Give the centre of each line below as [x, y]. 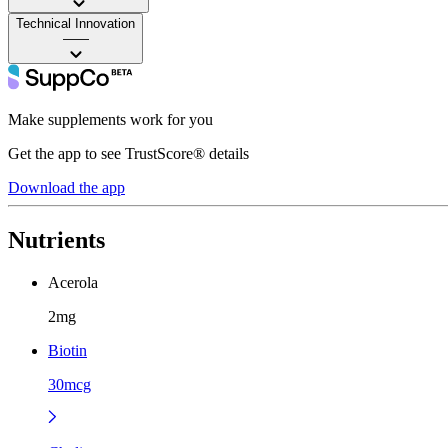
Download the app [66, 187]
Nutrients [56, 239]
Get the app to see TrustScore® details [128, 153]
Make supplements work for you [110, 119]
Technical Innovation [75, 23]
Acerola [73, 282]
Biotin [67, 350]
